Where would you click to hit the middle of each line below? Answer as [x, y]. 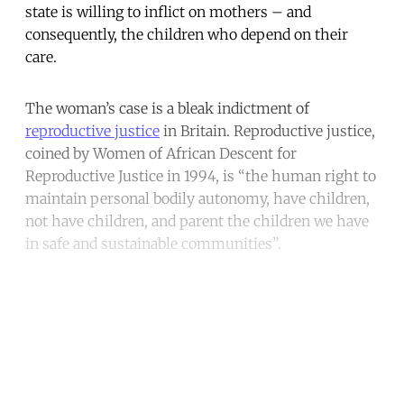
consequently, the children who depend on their [187, 34]
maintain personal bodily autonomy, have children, [197, 198]
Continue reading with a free [202, 325]
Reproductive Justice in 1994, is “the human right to [201, 175]
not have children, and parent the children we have [197, 220]
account [202, 364]
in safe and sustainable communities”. [153, 243]
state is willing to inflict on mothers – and [168, 11]
